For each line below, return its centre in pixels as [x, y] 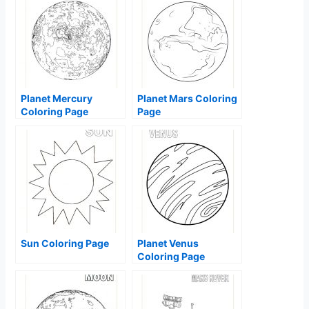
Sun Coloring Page [65, 243]
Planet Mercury [57, 99]
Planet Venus [168, 243]
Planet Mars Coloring [188, 99]
